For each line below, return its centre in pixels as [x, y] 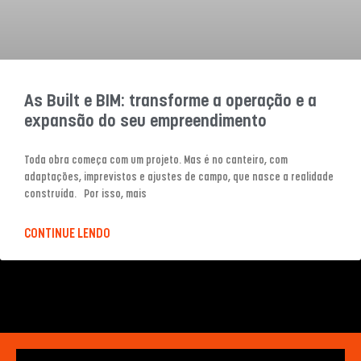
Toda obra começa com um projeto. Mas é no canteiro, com [156, 160]
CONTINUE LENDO [67, 234]
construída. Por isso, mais [85, 194]
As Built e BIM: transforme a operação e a [170, 102]
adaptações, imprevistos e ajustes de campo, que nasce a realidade [179, 177]
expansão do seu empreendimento [145, 122]
